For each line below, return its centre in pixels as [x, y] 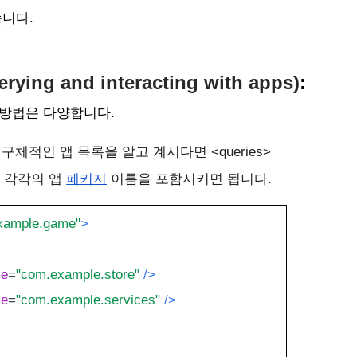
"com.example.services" [88, 300]
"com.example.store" [77, 274]
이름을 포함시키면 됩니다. [191, 178]
